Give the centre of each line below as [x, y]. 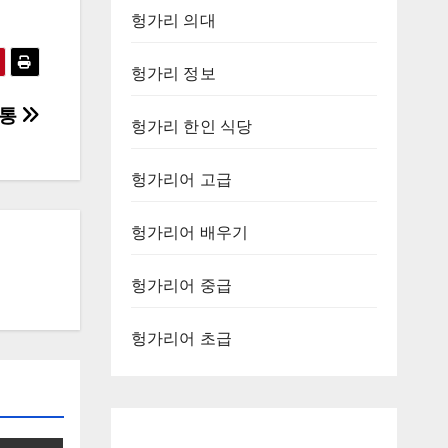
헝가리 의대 [173, 20]
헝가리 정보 [173, 73]
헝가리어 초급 [181, 338]
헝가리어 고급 [181, 179]
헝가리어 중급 [181, 285]
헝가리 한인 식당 [191, 126]
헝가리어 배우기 [189, 232]
